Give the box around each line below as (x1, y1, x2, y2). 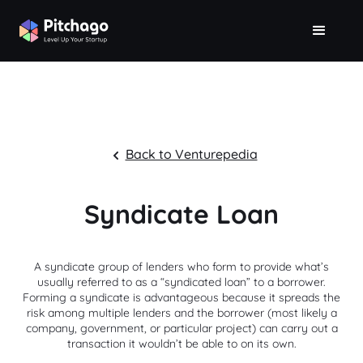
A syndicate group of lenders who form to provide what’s (34, 259, 329, 274)
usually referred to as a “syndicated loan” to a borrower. (37, 275, 326, 289)
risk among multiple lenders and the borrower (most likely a (26, 305, 337, 320)
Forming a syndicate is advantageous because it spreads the (23, 290, 340, 305)
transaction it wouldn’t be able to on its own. (66, 336, 297, 351)
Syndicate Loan (84, 198, 279, 230)
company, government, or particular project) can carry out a (25, 321, 338, 335)
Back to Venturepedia (125, 146, 258, 162)
